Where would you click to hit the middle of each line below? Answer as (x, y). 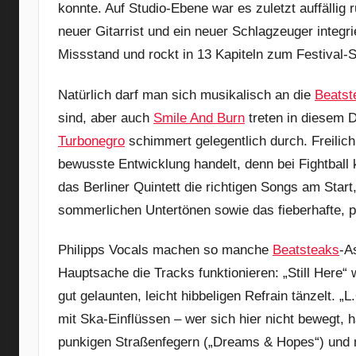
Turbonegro (91, 141)
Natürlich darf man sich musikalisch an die (186, 95)
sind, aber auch (106, 118)
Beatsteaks (306, 250)
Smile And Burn (199, 118)
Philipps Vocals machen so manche (165, 250)
